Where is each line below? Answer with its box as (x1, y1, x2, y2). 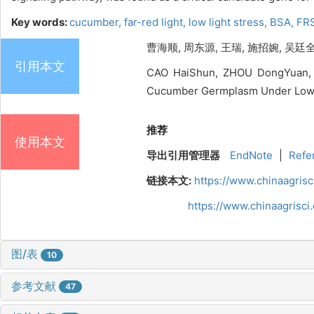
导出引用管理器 (146, 149, 221, 162)
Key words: (11, 15, 69, 29)
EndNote (229, 149, 273, 162)
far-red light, (124, 15, 189, 29)
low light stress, (189, 15, 270, 29)
